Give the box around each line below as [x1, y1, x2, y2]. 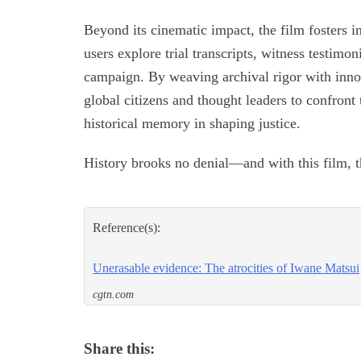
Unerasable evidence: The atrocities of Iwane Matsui [93, 261, 359, 276]
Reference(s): [93, 221, 160, 235]
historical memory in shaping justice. [84, 115, 301, 132]
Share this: [84, 340, 155, 358]
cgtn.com [93, 288, 134, 301]
